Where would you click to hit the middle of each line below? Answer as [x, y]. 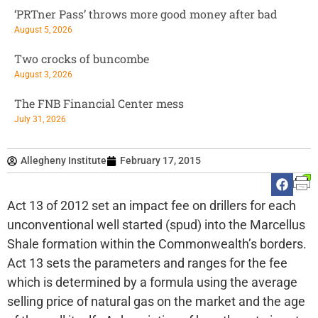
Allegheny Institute [64, 160]
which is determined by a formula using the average [152, 282]
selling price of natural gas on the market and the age [156, 301]
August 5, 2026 [43, 30]
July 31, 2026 [40, 119]
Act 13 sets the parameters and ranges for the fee [147, 263]
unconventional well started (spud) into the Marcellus [156, 225]
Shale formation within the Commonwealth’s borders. [158, 244]
